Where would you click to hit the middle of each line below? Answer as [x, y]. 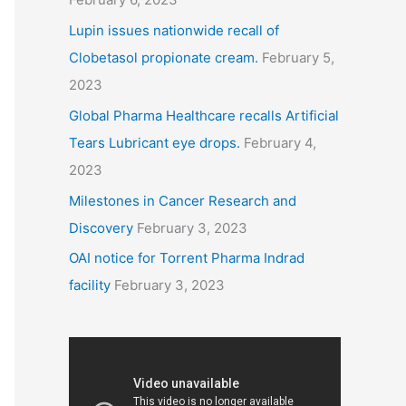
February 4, [280, 142]
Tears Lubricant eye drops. [155, 142]
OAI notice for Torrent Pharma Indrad [187, 258]
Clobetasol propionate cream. [164, 58]
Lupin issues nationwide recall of [174, 30]
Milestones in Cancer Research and [183, 200]
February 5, [298, 58]
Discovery [101, 227]
